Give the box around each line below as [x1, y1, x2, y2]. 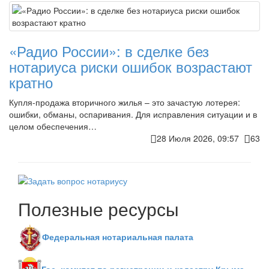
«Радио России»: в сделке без [9, 40, 209, 61]
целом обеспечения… [9, 119, 97, 132]
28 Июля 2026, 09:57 [157, 131, 244, 144]
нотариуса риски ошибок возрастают [9, 55, 252, 77]
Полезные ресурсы [18, 195, 179, 222]
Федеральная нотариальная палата [42, 230, 193, 243]
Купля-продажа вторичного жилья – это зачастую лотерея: [9, 95, 240, 108]
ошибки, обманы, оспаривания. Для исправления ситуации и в [9, 107, 257, 120]
